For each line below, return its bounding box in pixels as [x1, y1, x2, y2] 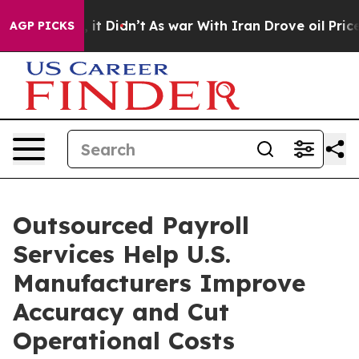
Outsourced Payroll [13, 210, 249, 240]
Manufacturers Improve [13, 268, 305, 298]
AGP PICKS [10, 18, 75, 33]
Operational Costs [13, 325, 235, 356]
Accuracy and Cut [13, 296, 229, 327]
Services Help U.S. [13, 239, 231, 269]
